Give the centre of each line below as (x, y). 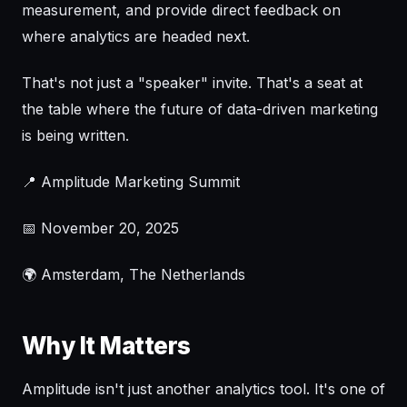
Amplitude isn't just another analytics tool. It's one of (203, 389)
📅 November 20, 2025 (100, 228)
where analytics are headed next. (136, 37)
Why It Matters (106, 346)
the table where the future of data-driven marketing (200, 109)
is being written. (75, 136)
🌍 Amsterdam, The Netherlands (134, 275)
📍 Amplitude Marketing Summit (131, 182)
